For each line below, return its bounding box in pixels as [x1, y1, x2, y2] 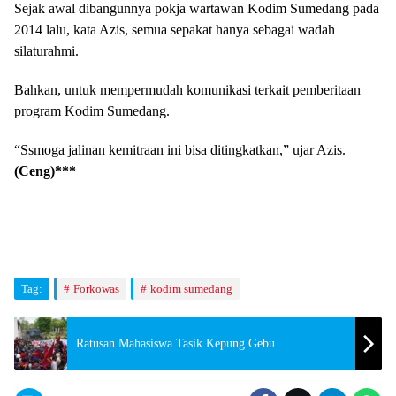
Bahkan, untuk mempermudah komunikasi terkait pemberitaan [14, 81, 361, 97]
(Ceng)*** [14, 163, 76, 179]
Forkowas [73, 281, 119, 295]
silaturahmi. [14, 42, 79, 58]
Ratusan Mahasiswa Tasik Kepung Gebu [76, 337, 275, 351]
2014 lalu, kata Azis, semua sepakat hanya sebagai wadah [14, 21, 335, 37]
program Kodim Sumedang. [14, 103, 170, 118]
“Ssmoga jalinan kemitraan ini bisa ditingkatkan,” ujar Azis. [14, 141, 346, 157]
